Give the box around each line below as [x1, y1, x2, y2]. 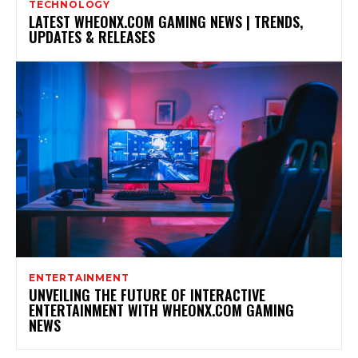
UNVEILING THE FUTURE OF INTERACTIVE [29, 284, 265, 305]
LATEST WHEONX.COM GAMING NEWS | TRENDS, [29, 10, 303, 32]
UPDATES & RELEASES [29, 26, 155, 47]
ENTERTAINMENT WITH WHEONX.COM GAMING [29, 299, 294, 320]
